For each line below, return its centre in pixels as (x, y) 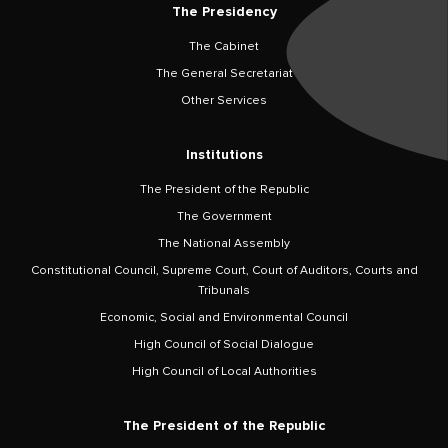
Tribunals (224, 290)
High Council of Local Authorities (224, 371)
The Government (224, 216)
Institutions (224, 154)
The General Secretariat (224, 73)
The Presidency (224, 11)
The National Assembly (224, 243)
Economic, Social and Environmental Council (224, 317)
